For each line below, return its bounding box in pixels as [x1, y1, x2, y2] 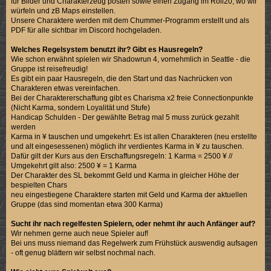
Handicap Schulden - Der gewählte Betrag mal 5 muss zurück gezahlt [11, 113, 240, 122]
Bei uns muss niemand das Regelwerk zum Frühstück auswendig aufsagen [11, 238, 258, 247]
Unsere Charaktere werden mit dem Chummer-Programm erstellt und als [11, 16, 250, 25]
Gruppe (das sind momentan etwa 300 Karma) [11, 200, 163, 209]
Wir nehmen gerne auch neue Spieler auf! [11, 229, 149, 238]
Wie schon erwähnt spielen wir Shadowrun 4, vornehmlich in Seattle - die [11, 54, 251, 64]
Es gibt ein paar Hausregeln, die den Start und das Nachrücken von [11, 74, 233, 83]
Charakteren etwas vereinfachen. [11, 83, 120, 93]
